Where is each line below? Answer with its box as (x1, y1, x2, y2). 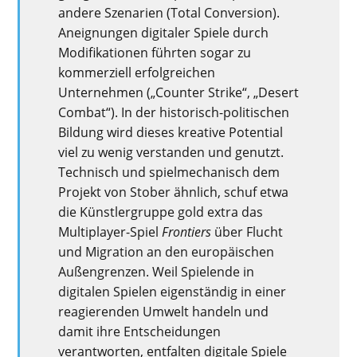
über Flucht (211, 222, 284, 241)
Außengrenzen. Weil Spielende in (58, 262, 255, 280)
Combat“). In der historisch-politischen (58, 103, 290, 121)
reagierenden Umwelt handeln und (58, 302, 269, 320)
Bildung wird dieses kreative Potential (58, 123, 284, 141)
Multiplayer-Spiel (58, 222, 163, 241)
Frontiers (162, 222, 212, 241)
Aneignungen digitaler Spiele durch (58, 23, 269, 41)
